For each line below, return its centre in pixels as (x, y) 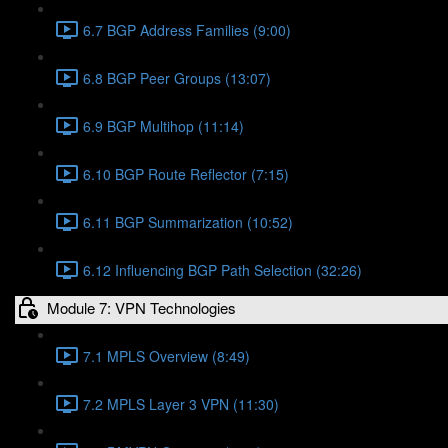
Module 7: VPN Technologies (141, 307)
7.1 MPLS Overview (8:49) (166, 355)
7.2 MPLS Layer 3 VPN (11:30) (181, 403)
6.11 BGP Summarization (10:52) (188, 221)
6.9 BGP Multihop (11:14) (163, 125)
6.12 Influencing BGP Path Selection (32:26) (222, 269)
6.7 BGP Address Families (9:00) (187, 29)
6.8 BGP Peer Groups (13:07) (177, 77)
